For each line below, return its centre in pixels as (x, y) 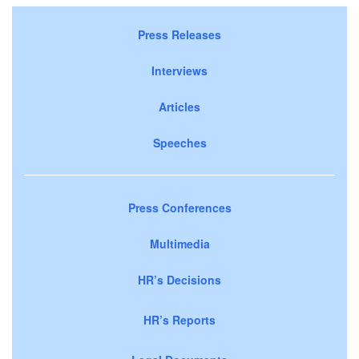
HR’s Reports (179, 319)
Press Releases (179, 34)
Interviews (179, 70)
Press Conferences (179, 207)
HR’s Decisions (179, 279)
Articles (179, 106)
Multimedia (179, 243)
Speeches (179, 142)
